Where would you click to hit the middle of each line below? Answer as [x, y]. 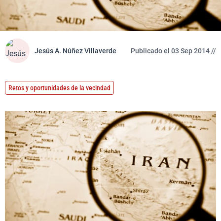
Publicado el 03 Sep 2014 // [173, 51]
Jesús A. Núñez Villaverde [75, 51]
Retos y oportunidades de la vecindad [59, 88]
